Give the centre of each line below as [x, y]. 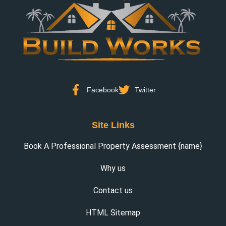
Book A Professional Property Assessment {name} [113, 146]
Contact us [113, 190]
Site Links [113, 125]
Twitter [145, 90]
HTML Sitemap [113, 213]
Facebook [102, 90]
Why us [113, 168]
